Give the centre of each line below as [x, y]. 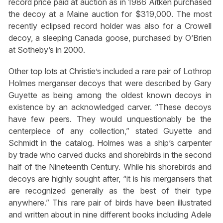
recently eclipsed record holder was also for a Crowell [110, 26]
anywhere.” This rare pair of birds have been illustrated [110, 203]
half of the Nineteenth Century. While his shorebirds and [110, 167]
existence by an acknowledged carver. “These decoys [110, 107]
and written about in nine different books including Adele [110, 215]
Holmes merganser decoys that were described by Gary [110, 83]
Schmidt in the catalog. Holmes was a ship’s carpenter [110, 143]
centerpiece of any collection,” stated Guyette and [110, 131]
